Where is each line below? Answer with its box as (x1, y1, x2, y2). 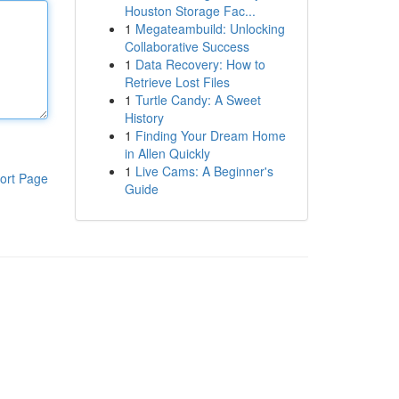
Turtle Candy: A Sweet (134, 91, 261, 109)
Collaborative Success (124, 37, 249, 55)
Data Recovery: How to (134, 55, 265, 73)
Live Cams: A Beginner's (134, 162, 273, 180)
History (124, 109, 164, 126)
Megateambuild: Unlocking (134, 20, 285, 37)
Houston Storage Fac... (124, 2, 256, 20)
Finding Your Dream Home (134, 126, 286, 144)
